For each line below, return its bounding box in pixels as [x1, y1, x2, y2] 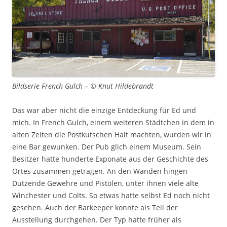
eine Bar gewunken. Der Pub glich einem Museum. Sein [12, 142, 201, 152]
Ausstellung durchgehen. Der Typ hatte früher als [12, 215, 181, 224]
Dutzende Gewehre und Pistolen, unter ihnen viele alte [12, 178, 199, 188]
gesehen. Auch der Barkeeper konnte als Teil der [12, 203, 178, 212]
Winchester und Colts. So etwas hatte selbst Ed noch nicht [12, 191, 210, 200]
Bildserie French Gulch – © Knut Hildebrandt [12, 81, 154, 91]
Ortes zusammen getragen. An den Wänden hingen [12, 166, 187, 176]
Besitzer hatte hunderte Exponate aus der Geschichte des [12, 154, 208, 164]
